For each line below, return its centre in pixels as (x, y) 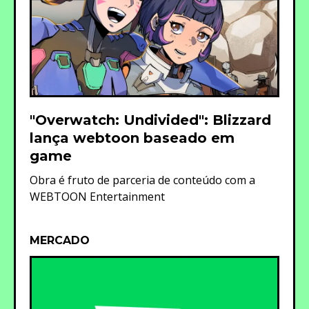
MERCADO (60, 240)
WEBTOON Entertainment (97, 196)
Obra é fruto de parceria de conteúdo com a (142, 180)
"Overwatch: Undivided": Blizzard (150, 120)
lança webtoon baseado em (132, 138)
